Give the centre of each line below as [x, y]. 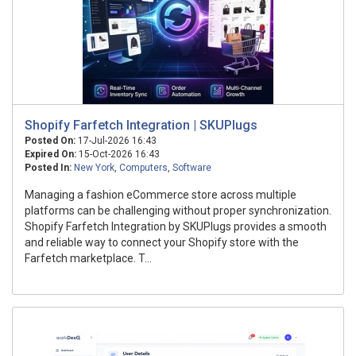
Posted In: [48, 168]
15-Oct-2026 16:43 [118, 154]
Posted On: [50, 141]
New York [94, 168]
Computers [143, 168]
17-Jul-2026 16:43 [116, 141]
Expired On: [50, 154]
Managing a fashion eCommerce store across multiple [161, 195]
